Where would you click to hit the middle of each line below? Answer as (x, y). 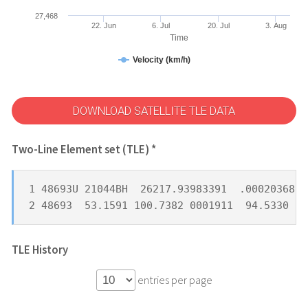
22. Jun (103, 25)
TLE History (40, 250)
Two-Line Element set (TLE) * (84, 150)
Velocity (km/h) (161, 59)
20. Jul (218, 25)
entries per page (174, 280)
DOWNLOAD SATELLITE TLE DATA (154, 111)
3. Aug (276, 25)
